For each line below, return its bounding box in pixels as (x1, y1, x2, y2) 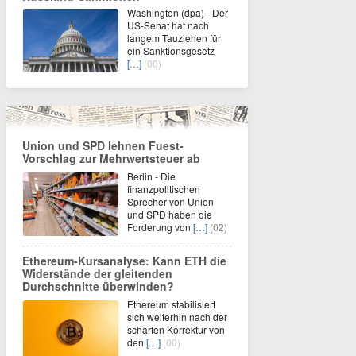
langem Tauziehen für (127, 31, 221, 44)
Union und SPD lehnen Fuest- (22, 137, 184, 153)
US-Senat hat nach (127, 18, 209, 32)
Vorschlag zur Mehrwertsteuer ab (22, 150, 200, 166)
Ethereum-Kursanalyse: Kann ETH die (22, 253, 226, 269)
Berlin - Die (127, 169, 176, 183)
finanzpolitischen (127, 182, 200, 195)
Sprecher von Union (127, 195, 214, 208)
